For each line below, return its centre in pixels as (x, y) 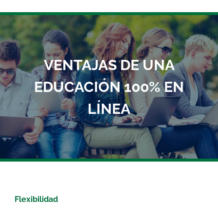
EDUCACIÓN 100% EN (109, 87)
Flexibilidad (36, 200)
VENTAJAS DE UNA (109, 65)
